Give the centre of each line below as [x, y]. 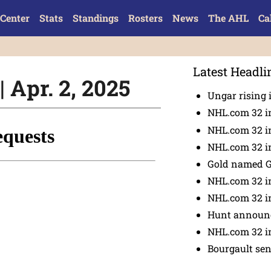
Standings [95, 18]
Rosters [145, 18]
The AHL [228, 18]
